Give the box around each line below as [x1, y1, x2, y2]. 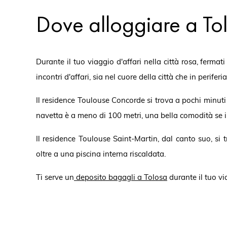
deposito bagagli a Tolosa [76, 172, 167, 182]
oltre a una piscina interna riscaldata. [36, 148, 166, 159]
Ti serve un [36, 172, 74, 182]
